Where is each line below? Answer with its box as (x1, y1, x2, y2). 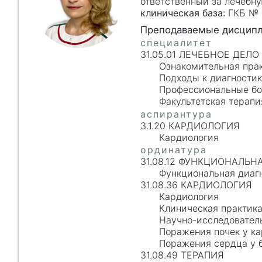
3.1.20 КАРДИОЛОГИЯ (140, 119, 240, 132)
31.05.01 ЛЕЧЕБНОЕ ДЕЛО (140, 48, 259, 60)
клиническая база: (140, 6, 225, 19)
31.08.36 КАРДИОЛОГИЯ (140, 179, 252, 191)
